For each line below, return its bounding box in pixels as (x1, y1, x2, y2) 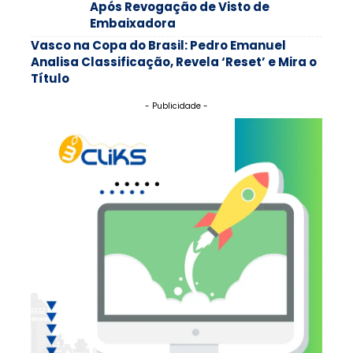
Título (31, 70, 69, 87)
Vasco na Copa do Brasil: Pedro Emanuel (31, 37, 286, 54)
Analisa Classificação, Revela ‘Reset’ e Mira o (31, 54, 317, 71)
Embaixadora (90, 15, 176, 32)
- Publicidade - (145, 100, 208, 113)
